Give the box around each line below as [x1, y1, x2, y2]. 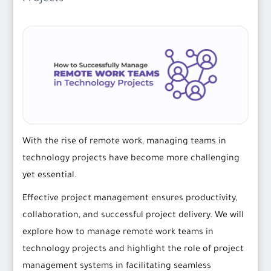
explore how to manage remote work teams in [22, 228, 214, 238]
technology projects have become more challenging [22, 154, 240, 165]
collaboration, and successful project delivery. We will [22, 211, 244, 221]
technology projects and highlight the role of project [22, 245, 244, 255]
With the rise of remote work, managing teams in [22, 137, 227, 148]
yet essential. [22, 171, 77, 181]
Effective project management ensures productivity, [22, 194, 238, 204]
